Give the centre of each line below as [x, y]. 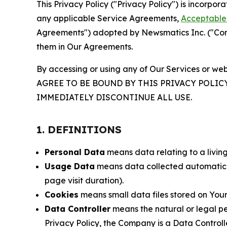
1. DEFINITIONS [79, 129]
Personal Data [75, 152]
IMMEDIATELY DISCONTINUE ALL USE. [114, 97]
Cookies [62, 195]
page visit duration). [84, 180]
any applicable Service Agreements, [109, 18]
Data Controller [78, 209]
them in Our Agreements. [85, 47]
